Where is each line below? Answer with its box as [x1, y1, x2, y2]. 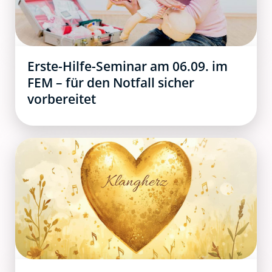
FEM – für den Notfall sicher [27, 73, 194, 91]
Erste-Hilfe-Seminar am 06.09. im [27, 57, 228, 75]
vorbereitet [27, 90, 96, 107]
